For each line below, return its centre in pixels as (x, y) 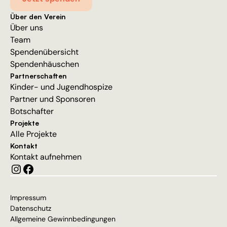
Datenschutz (31, 209)
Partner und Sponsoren (53, 99)
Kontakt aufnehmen (46, 157)
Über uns (27, 28)
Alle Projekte (33, 134)
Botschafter (32, 111)
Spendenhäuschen (45, 64)
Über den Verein (38, 17)
